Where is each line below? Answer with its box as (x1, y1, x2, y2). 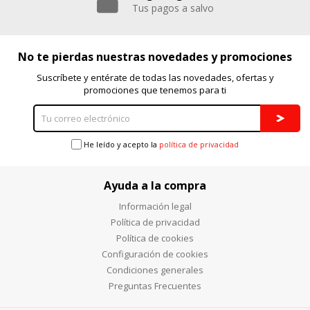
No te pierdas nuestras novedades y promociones (18, 48, 292, 64)
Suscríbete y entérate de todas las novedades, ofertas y (36, 71, 274, 84)
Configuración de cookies (102, 247, 208, 260)
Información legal (118, 199, 192, 212)
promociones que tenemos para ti (84, 83, 226, 96)
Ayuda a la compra (104, 177, 206, 193)
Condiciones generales (107, 263, 203, 276)
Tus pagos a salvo (131, 1, 214, 15)
